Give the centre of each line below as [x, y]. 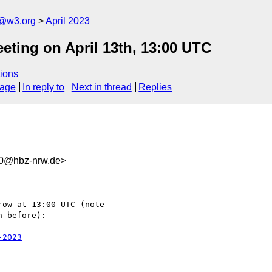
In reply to [44, 87]
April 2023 [68, 21]
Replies [155, 87]
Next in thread [101, 87]
